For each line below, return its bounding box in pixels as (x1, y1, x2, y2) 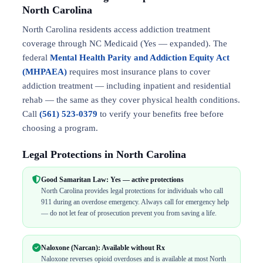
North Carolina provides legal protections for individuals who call (41, 187, 223, 195)
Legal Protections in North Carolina (22, 149, 186, 160)
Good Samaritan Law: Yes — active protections (41, 176, 184, 184)
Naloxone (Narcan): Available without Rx (41, 244, 165, 252)
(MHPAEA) (22, 67, 67, 76)
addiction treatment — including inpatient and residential (22, 81, 231, 90)
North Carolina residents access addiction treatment (22, 25, 210, 34)
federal (22, 53, 50, 62)
